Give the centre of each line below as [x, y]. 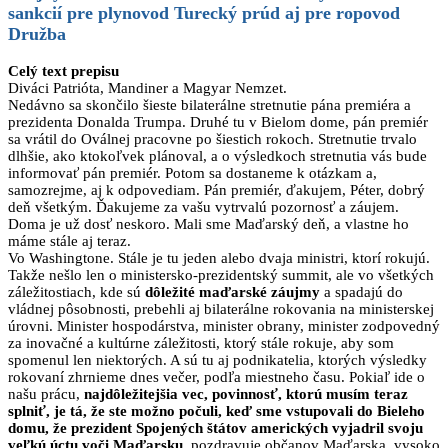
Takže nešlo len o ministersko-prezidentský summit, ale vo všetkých [221, 274]
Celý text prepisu [65, 70]
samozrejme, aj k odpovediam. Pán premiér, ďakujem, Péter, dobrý [216, 189]
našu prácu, [46, 393]
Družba [37, 34]
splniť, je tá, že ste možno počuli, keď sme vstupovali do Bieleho [216, 410]
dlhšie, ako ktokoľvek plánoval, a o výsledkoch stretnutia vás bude [217, 155]
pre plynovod [118, 13]
